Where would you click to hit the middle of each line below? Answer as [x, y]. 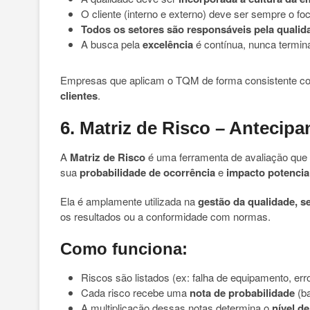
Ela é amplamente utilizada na [129, 201]
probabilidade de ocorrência [147, 172]
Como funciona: [124, 249]
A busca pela [112, 44]
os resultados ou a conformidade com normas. [165, 216]
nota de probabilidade [242, 293]
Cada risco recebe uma [135, 292]
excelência [168, 44]
